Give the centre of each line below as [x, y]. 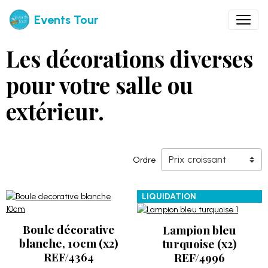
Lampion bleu [200, 230]
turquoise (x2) [200, 243]
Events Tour [66, 20]
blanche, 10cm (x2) [68, 243]
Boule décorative [68, 229]
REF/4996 [200, 257]
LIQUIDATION [169, 197]
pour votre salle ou [100, 85]
